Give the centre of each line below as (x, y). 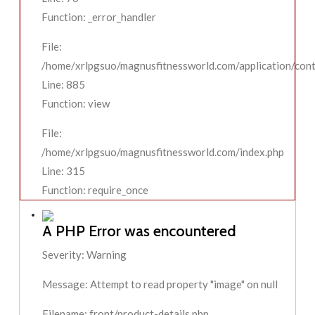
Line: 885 (64, 85)
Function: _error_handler (99, 17)
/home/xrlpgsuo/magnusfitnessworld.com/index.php (163, 152)
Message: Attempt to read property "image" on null (160, 284)
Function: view (76, 104)
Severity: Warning (85, 255)
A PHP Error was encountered (140, 231)
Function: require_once (95, 190)
